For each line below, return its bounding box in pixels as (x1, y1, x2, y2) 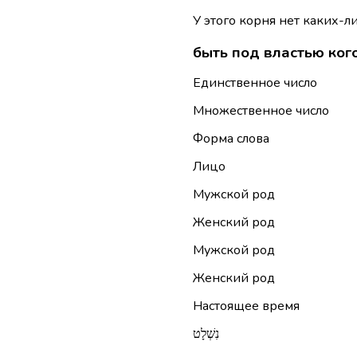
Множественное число (192, 102, 329, 120)
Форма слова (192, 130, 269, 148)
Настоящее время (192, 297, 300, 316)
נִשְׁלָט (192, 325, 219, 343)
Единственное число (192, 74, 317, 92)
